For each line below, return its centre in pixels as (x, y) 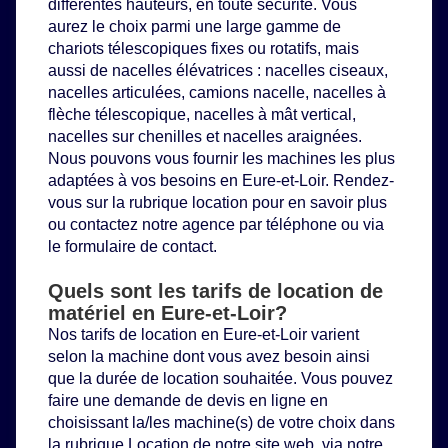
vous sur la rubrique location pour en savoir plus (217, 202)
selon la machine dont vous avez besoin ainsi (209, 356)
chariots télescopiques (127, 48)
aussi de (80, 70)
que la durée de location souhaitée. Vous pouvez (220, 378)
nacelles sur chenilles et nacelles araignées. (205, 136)
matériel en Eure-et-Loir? (167, 313)
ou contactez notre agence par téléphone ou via (216, 224)
